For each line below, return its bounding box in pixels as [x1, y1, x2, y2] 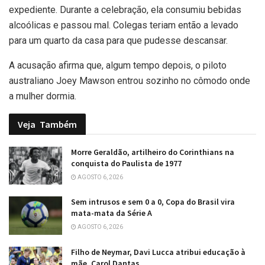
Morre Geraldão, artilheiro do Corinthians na [71, 146, 234, 157]
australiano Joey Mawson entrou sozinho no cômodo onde [9, 75, 250, 86]
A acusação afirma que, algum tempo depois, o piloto [9, 59, 227, 71]
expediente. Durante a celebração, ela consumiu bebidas [9, 4, 241, 15]
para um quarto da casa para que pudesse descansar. [9, 34, 228, 46]
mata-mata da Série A [71, 208, 152, 219]
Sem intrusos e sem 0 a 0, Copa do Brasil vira [71, 196, 235, 208]
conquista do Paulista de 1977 [71, 157, 182, 169]
